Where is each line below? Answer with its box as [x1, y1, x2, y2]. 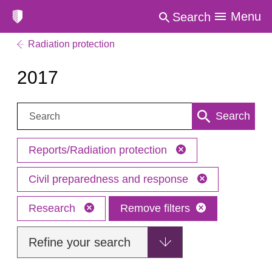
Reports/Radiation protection [29, 144, 170, 156]
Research [29, 202, 78, 214]
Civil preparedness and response [29, 173, 191, 185]
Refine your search [29, 236, 131, 249]
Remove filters [120, 202, 190, 214]
